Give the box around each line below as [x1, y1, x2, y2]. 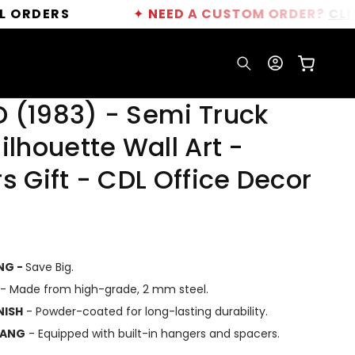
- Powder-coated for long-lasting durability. [22, 303, 268, 320]
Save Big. [25, 259, 74, 276]
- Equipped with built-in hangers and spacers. [25, 326, 280, 342]
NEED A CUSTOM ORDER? [91, 5, 268, 23]
